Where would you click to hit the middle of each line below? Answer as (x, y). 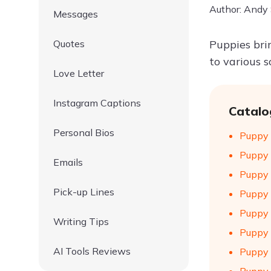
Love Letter (79, 73)
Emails (68, 162)
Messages (76, 14)
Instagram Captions (97, 103)
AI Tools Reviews (92, 251)
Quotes (69, 44)
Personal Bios (84, 132)
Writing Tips (81, 221)
